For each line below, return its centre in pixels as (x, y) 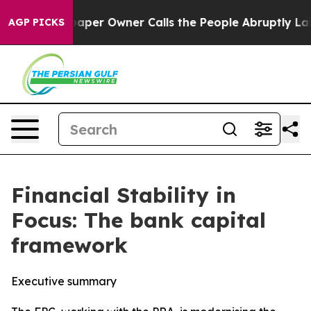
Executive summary (64, 281)
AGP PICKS (36, 22)
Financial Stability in (124, 195)
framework (69, 245)
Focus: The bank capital (138, 220)
